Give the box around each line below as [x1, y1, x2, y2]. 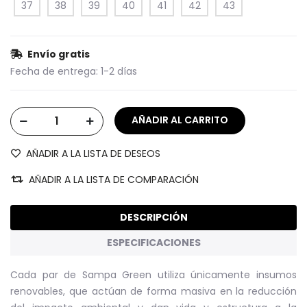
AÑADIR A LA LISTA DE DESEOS [26, 146, 160, 160]
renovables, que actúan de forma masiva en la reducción [10, 284, 297, 298]
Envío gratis [27, 47, 90, 61]
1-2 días [101, 64, 137, 78]
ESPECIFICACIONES [106, 235, 201, 249]
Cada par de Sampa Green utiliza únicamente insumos [10, 267, 297, 282]
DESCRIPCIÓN [119, 210, 188, 224]
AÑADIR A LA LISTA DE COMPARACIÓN [29, 172, 199, 186]
